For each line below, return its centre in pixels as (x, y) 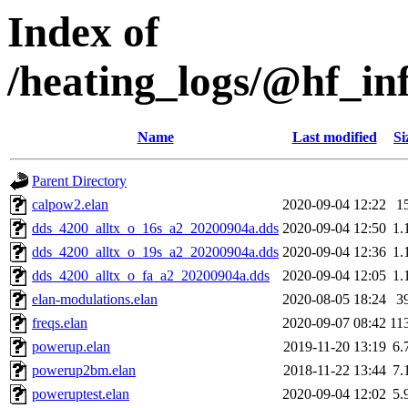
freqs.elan (60, 323)
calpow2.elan (70, 205)
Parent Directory (79, 181)
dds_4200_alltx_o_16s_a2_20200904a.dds (155, 229)
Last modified (334, 138)
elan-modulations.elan (95, 300)
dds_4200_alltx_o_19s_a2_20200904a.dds (155, 252)
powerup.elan (71, 347)
